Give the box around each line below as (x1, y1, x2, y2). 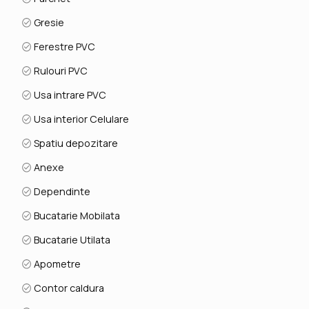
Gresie (32, 15, 65, 29)
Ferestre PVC (32, 39, 96, 53)
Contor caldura (32, 281, 105, 295)
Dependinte (32, 184, 91, 198)
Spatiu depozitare (32, 136, 119, 150)
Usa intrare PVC (32, 88, 107, 101)
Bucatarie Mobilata (32, 208, 121, 222)
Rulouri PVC (32, 63, 88, 77)
